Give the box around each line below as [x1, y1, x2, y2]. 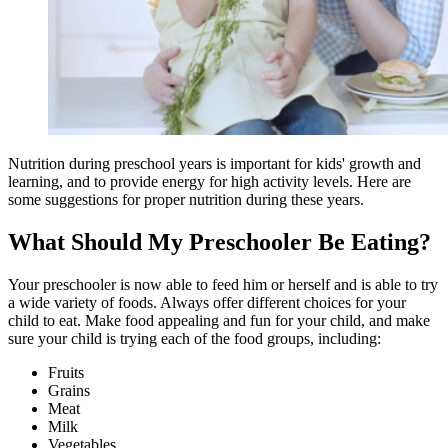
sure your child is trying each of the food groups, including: [8, 330, 381, 348]
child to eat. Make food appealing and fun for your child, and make [8, 312, 430, 330]
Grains [48, 382, 90, 400]
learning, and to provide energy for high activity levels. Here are [8, 173, 411, 191]
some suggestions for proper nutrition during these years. [8, 191, 364, 209]
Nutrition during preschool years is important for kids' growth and [8, 155, 421, 173]
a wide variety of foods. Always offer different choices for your [8, 294, 406, 312]
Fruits [48, 364, 84, 382]
